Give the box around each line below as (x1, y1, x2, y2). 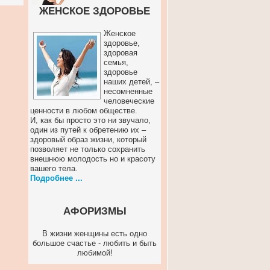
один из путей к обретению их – (30, 125, 146, 134)
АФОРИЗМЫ (63, 206, 127, 217)
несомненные (104, 87, 152, 96)
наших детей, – (104, 77, 159, 86)
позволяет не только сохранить (30, 145, 145, 154)
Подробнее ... (30, 174, 83, 183)
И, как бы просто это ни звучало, (30, 116, 151, 125)
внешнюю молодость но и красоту (30, 154, 155, 163)
